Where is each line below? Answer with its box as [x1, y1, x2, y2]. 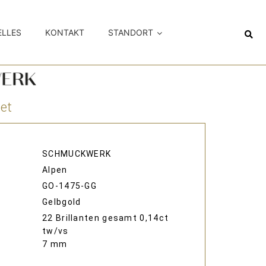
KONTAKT [45, 27, 85, 38]
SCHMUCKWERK [42, 149, 112, 159]
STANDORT [108, 27, 154, 38]
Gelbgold [42, 197, 81, 207]
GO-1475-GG [42, 181, 97, 191]
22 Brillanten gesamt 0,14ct [42, 213, 169, 223]
